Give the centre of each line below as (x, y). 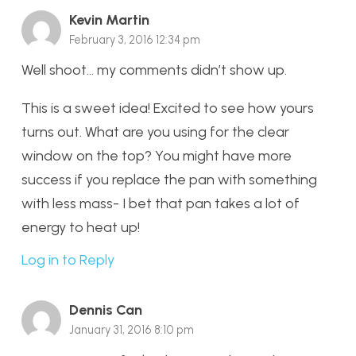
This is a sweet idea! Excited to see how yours (168, 108)
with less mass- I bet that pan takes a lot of (161, 204)
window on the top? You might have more (157, 156)
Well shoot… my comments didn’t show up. (154, 70)
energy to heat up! (81, 228)
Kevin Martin (109, 19)
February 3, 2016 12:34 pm (135, 39)
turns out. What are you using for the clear (155, 132)
